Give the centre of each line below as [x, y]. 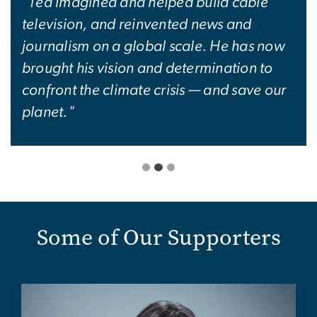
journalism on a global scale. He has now [153, 46]
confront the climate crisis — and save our [154, 90]
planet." [48, 112]
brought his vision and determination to [148, 68]
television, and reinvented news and [137, 24]
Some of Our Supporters [158, 238]
